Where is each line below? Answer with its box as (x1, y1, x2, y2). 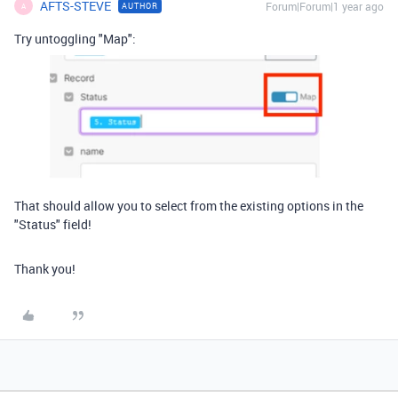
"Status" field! (14, 215, 92, 233)
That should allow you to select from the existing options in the (14, 196, 363, 214)
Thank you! (14, 259, 76, 277)
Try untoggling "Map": (14, 30, 136, 48)
